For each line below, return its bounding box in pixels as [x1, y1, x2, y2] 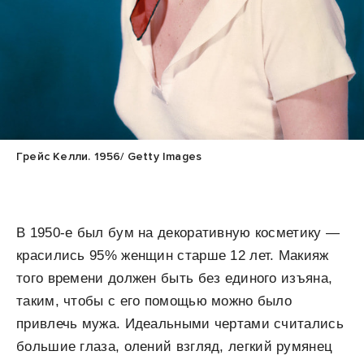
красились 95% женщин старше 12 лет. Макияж [16, 248, 329, 264]
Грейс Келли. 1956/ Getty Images [16, 149, 202, 164]
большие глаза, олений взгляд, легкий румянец [16, 339, 333, 355]
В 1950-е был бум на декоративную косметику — [16, 225, 340, 241]
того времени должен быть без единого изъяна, [16, 271, 333, 287]
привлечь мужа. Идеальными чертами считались [16, 316, 344, 332]
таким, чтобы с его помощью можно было [16, 293, 292, 310]
